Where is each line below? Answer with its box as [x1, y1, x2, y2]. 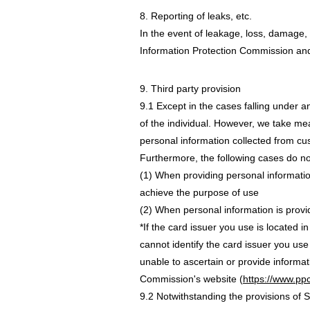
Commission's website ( [140, 273, 243, 284]
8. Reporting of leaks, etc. [140, 10, 252, 21]
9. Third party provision [140, 83, 241, 94]
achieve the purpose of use [140, 187, 259, 198]
